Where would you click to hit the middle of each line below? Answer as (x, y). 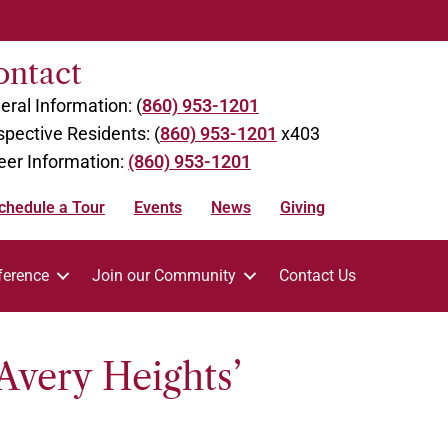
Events (157, 207)
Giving (302, 207)
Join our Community (164, 275)
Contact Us (318, 275)
